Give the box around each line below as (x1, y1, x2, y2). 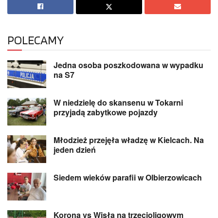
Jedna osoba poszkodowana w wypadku (54, 59, 203, 71)
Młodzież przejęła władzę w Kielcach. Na (54, 134, 204, 145)
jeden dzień (54, 144, 96, 155)
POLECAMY (7, 32, 64, 47)
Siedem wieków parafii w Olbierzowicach (54, 172, 202, 183)
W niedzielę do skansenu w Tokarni (54, 96, 183, 108)
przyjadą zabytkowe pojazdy (54, 106, 158, 118)
